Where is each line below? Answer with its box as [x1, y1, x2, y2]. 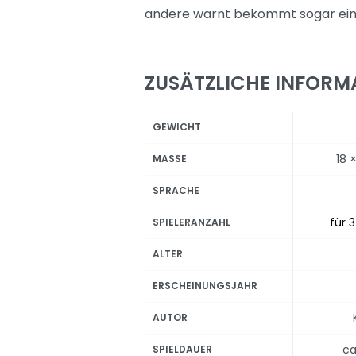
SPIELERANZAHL [153, 215, 230, 229]
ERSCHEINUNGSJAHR [153, 279, 257, 292]
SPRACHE [153, 184, 199, 197]
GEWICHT [153, 120, 201, 133]
